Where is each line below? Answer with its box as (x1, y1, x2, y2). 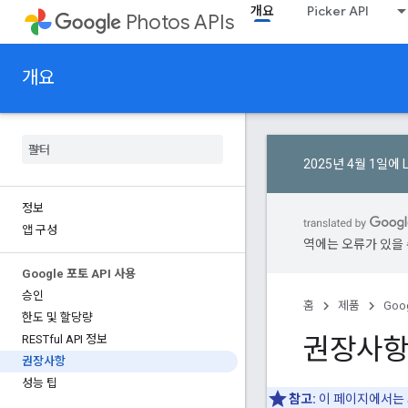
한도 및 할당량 (22, 311, 93, 324)
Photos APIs (126, 10, 234, 35)
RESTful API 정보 (22, 332, 107, 346)
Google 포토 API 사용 (22, 267, 136, 280)
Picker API (307, 3, 369, 19)
